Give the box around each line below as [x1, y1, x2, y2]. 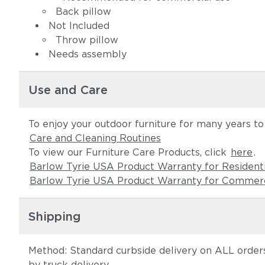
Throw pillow [56, 34, 118, 46]
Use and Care [28, 83, 108, 97]
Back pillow [56, 6, 111, 17]
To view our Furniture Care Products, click [28, 147, 230, 158]
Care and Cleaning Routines [30, 132, 161, 144]
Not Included [49, 20, 109, 31]
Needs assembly [49, 49, 127, 60]
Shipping [28, 209, 81, 224]
